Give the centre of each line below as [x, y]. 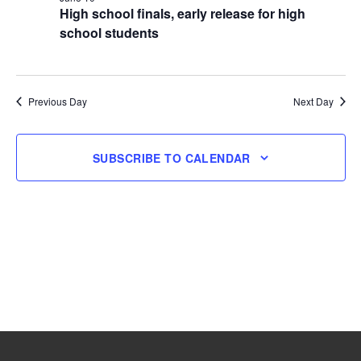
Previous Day [57, 101]
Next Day [313, 101]
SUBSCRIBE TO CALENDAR [172, 158]
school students [109, 33]
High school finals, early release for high [182, 13]
